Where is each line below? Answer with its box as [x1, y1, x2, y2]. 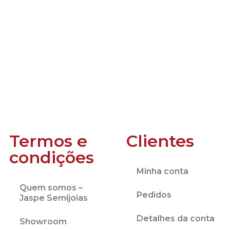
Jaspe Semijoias [20, 193, 88, 203]
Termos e [9, 130, 87, 151]
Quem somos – [20, 182, 83, 193]
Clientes [126, 130, 194, 151]
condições [9, 147, 94, 167]
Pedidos [137, 189, 171, 200]
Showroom [20, 216, 67, 226]
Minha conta [137, 166, 188, 176]
